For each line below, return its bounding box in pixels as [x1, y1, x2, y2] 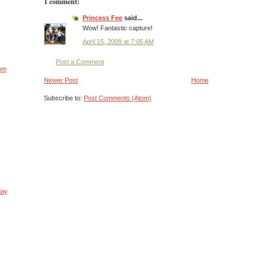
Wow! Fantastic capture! [83, 24, 153, 32]
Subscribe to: [44, 94, 84, 102]
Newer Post [44, 77, 78, 84]
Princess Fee [83, 14, 122, 22]
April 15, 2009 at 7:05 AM [83, 37, 154, 45]
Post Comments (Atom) [84, 94, 151, 102]
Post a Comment [56, 58, 104, 65]
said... [122, 14, 142, 22]
